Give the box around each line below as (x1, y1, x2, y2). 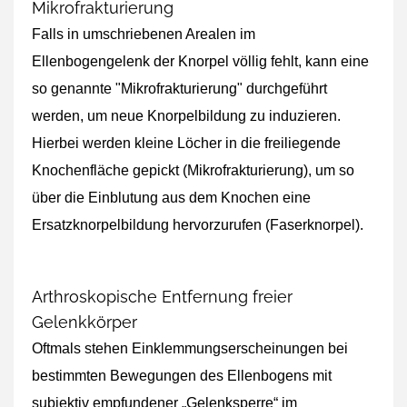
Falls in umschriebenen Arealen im (32, 26, 255, 42)
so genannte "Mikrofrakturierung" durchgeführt (32, 81, 327, 96)
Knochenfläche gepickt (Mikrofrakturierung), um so (32, 163, 354, 178)
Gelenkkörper (32, 313, 137, 332)
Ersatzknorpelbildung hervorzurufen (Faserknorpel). (32, 217, 363, 233)
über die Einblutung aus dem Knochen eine (32, 190, 311, 205)
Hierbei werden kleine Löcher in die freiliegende (32, 135, 341, 151)
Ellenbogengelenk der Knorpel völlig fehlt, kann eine (32, 54, 369, 69)
